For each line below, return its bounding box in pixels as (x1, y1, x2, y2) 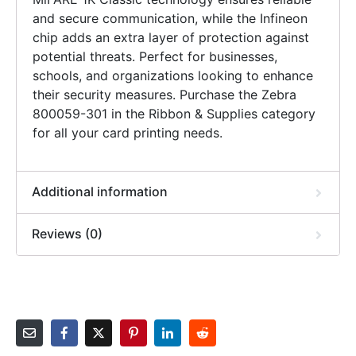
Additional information (32, 183, 168, 199)
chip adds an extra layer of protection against (33, 29, 309, 45)
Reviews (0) (32, 225, 103, 242)
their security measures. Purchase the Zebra (33, 86, 296, 103)
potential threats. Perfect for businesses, (33, 48, 277, 64)
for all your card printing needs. (33, 124, 222, 141)
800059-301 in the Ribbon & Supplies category (33, 105, 315, 122)
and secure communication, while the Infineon (33, 10, 308, 26)
